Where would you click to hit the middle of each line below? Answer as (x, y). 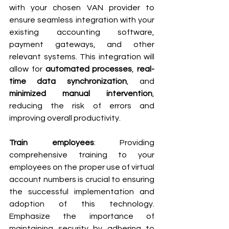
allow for (27, 69)
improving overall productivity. (65, 118)
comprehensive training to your (82, 155)
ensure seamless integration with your (82, 20)
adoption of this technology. (82, 204)
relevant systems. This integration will (82, 56)
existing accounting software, (82, 32)
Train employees (52, 142)
